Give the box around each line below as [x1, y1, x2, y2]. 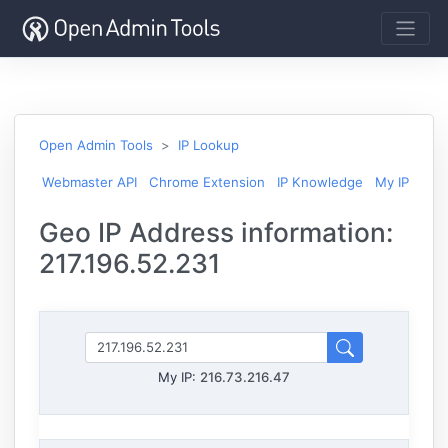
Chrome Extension [149, 173, 265, 190]
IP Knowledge [277, 173, 363, 190]
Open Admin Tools [39, 136, 153, 153]
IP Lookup [178, 136, 239, 153]
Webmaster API [42, 173, 137, 190]
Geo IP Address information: [39, 215, 393, 248]
